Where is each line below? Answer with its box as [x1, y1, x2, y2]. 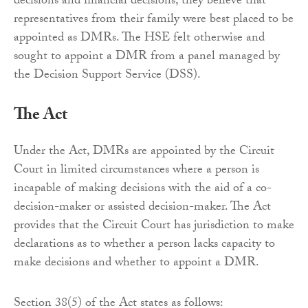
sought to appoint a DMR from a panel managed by [14, 46, 280, 68]
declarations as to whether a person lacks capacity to [14, 234, 275, 256]
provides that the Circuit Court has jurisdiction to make [14, 215, 294, 237]
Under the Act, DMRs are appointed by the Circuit [14, 141, 274, 163]
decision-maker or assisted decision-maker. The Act [14, 197, 271, 219]
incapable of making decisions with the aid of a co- [14, 178, 272, 200]
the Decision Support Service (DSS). [14, 65, 201, 87]
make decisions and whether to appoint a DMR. [14, 252, 259, 274]
